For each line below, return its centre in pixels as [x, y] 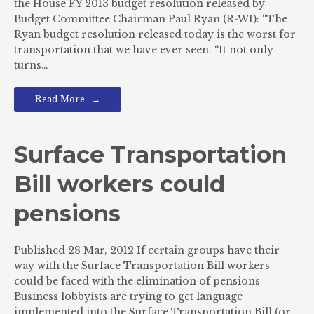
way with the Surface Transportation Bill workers [142, 266]
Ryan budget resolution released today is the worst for [155, 34]
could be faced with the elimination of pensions [137, 281]
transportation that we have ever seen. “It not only [144, 50]
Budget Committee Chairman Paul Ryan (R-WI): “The [151, 19]
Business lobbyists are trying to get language [128, 296]
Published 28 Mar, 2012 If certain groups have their [147, 250]
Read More [60, 99]
